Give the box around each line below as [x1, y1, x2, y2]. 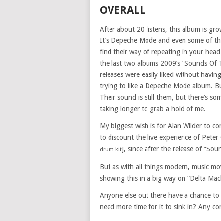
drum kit [100, 147, 122, 153]
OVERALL [100, 4, 146, 16]
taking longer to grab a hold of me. [100, 105, 206, 112]
